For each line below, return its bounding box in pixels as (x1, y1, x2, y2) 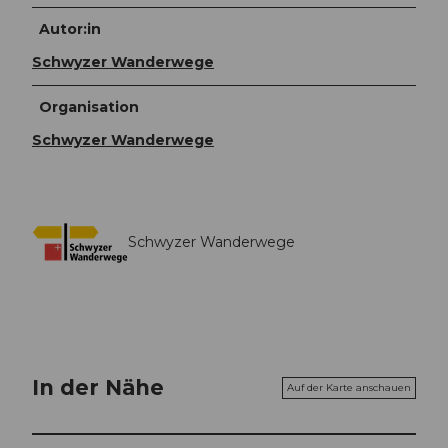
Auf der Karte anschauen (287, 380, 411, 394)
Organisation (39, 97, 140, 116)
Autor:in (39, 19, 102, 38)
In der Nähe (32, 374, 164, 401)
